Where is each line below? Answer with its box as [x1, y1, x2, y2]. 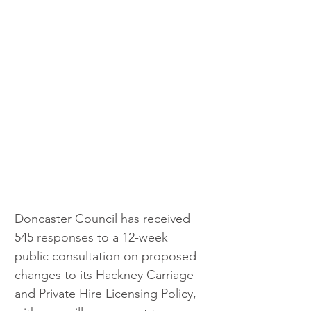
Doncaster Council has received [15, 210, 194, 226]
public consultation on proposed [15, 248, 200, 264]
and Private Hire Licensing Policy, [15, 285, 200, 301]
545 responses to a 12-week [15, 229, 171, 245]
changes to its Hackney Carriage [15, 267, 197, 283]
